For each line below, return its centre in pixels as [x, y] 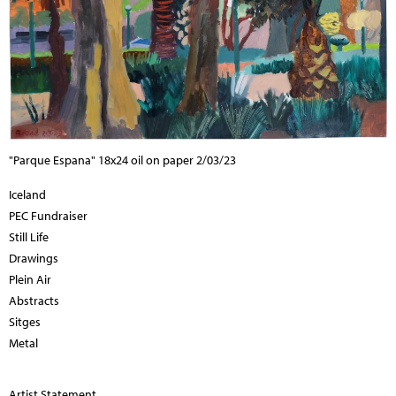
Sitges [25, 322]
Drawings [34, 259]
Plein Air [30, 280]
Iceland [27, 195]
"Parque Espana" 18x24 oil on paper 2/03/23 [122, 160]
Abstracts [34, 301]
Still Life [29, 237]
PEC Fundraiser [48, 216]
